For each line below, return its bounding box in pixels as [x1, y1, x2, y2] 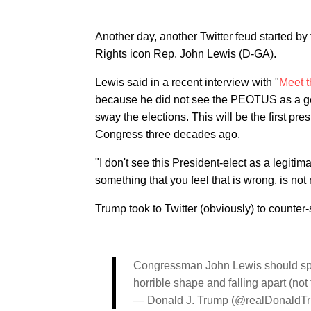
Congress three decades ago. [95, 128, 240, 140]
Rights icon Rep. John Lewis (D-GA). [95, 48, 276, 60]
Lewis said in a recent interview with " [95, 76, 279, 88]
